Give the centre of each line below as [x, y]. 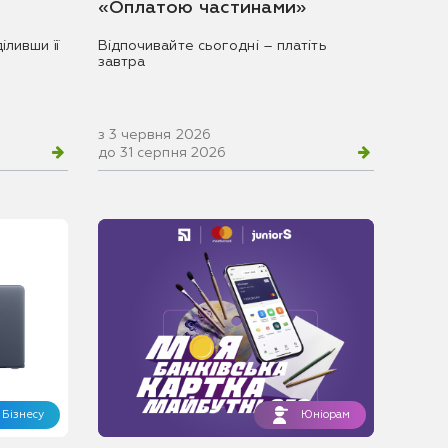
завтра [121, 61]
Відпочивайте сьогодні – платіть [212, 45]
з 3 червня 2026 [154, 134]
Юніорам [326, 414]
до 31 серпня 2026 [162, 152]
